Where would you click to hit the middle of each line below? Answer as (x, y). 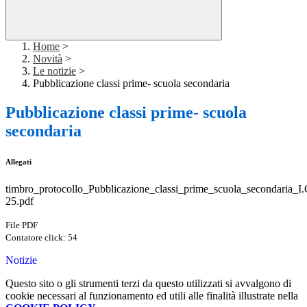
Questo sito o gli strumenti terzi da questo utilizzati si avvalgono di (148, 284)
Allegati (19, 162)
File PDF (22, 225)
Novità (48, 59)
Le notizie (54, 71)
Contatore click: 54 (41, 238)
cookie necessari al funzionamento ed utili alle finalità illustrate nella (152, 296)
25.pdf (20, 201)
